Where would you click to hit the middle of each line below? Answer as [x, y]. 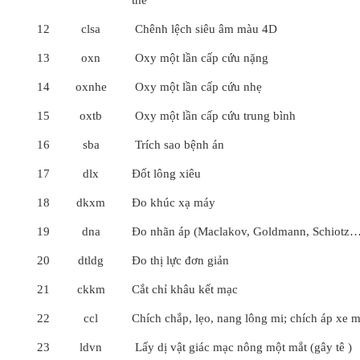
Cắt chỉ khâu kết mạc [185, 289]
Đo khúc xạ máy [174, 202]
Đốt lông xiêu [166, 174]
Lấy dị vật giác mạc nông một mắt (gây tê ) [242, 347]
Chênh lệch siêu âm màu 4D [205, 29]
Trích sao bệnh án [178, 145]
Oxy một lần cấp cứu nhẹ [197, 87]
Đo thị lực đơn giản [180, 260]
